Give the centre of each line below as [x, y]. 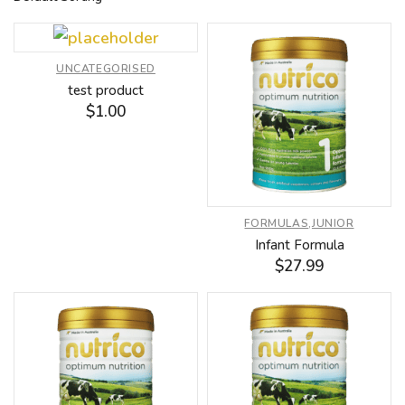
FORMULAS [277, 223]
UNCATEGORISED [106, 69]
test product [106, 91]
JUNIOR [333, 223]
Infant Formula [299, 245]
